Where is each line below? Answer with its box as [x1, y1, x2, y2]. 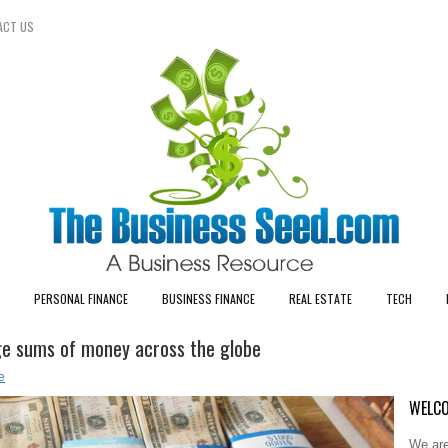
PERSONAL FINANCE [34, 290, 128, 307]
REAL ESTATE [289, 290, 352, 307]
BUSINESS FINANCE [162, 290, 255, 307]
